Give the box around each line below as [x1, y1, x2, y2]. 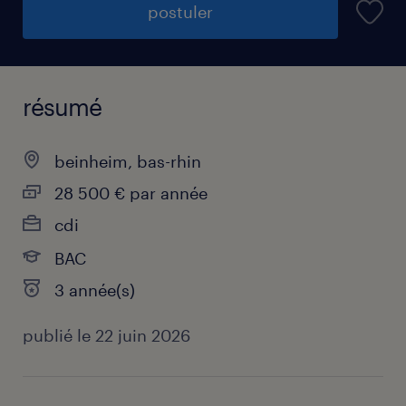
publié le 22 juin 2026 [23, 325, 190, 345]
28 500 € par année [54, 183, 208, 203]
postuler [148, 2, 213, 22]
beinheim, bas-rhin [54, 151, 201, 171]
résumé [23, 92, 101, 121]
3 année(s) [54, 280, 135, 300]
